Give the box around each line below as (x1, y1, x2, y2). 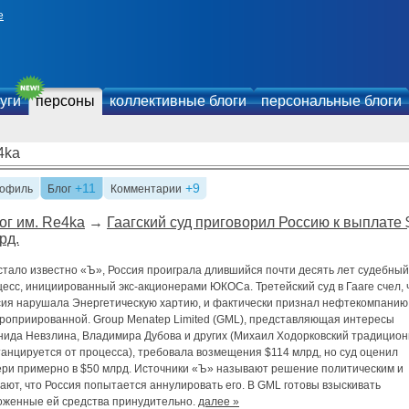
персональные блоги (261, 93, 402, 109)
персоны (36, 93, 95, 109)
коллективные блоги (110, 93, 246, 109)
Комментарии (110, 183, 182, 196)
